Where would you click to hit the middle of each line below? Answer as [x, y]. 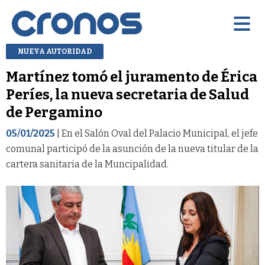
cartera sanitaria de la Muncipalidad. [87, 164]
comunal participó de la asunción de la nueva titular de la [132, 148]
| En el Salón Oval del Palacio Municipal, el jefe [156, 133]
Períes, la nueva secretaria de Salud [127, 94]
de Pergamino [54, 112]
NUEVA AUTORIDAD [55, 51]
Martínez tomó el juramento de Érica [132, 77]
